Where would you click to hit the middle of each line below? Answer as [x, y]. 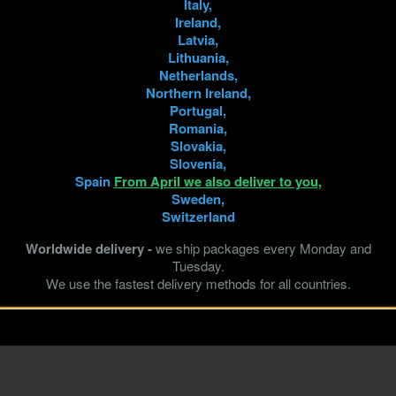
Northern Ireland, [198, 93]
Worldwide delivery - [90, 248]
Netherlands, [198, 75]
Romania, [198, 128]
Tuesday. [198, 266]
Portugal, [198, 110]
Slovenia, [198, 164]
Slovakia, [198, 146]
